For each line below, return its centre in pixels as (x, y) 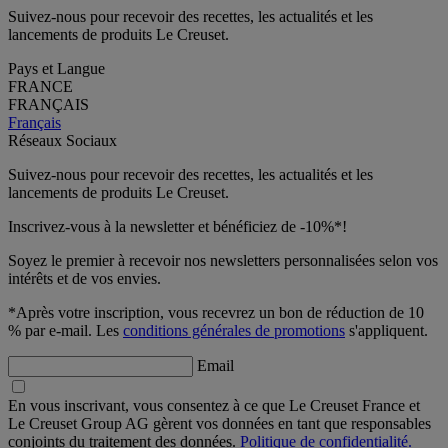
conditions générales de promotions (234, 330)
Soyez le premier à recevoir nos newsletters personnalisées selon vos (223, 260)
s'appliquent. (386, 330)
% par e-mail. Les (65, 330)
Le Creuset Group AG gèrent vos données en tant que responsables (219, 423)
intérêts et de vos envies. (84, 278)
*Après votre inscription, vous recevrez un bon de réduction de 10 (216, 312)
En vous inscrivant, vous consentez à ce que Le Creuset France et (214, 405)
